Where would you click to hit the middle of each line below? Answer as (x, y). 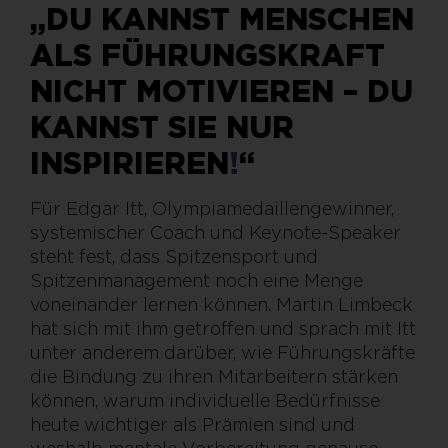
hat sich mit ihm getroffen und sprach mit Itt (223, 328)
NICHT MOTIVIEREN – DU (221, 91)
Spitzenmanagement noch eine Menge (196, 280)
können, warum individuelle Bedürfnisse (205, 400)
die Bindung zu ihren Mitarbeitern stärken (214, 376)
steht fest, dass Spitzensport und (174, 256)
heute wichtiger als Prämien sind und (192, 424)
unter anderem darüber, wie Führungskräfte (222, 352)
